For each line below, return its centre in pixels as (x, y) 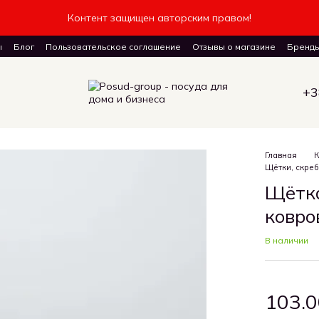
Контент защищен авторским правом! (159, 18)
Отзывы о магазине (234, 47)
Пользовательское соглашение (113, 47)
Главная (281, 155)
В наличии (287, 240)
